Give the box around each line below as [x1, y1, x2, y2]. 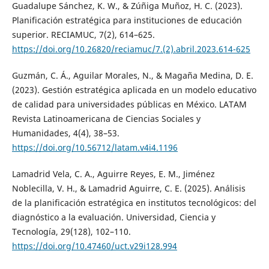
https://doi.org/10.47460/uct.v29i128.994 [11, 240, 177, 252]
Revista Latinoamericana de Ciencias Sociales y [11, 112, 201, 124]
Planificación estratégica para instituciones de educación [11, 14, 242, 26]
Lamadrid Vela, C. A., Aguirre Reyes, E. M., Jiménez [11, 168, 215, 180]
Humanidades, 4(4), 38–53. [11, 127, 119, 139]
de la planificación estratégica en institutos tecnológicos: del [11, 196, 256, 208]
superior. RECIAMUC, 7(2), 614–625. [11, 28, 155, 40]
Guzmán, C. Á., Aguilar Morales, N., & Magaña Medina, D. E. [11, 69, 253, 81]
